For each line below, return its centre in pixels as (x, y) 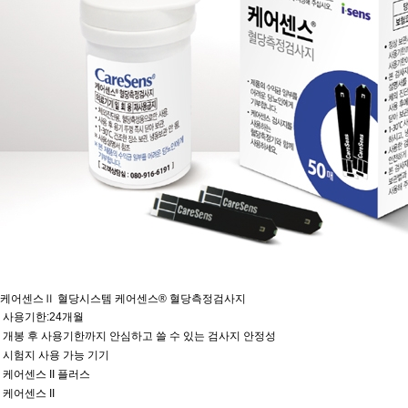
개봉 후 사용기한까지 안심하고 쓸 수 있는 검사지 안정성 (139, 336)
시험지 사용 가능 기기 (56, 355)
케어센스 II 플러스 (46, 374)
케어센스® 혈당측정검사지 (179, 299)
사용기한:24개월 (43, 317)
